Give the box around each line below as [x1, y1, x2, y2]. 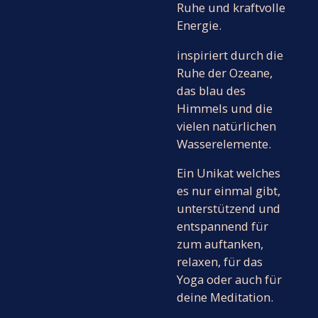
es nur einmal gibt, [177, 182, 280, 199]
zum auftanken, [177, 236, 263, 253]
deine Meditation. [177, 289, 276, 306]
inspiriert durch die [177, 46, 283, 63]
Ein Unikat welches [177, 165, 280, 182]
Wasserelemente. [177, 135, 271, 152]
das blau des [177, 82, 246, 99]
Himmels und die [177, 99, 273, 116]
